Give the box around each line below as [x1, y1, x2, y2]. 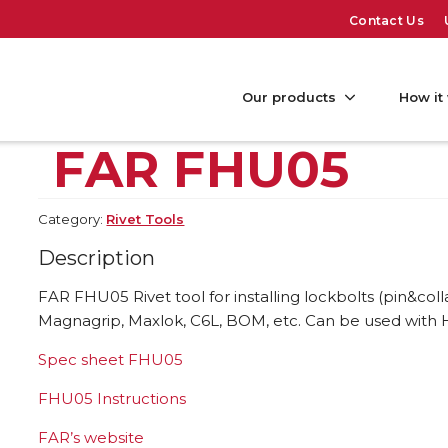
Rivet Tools [106, 211, 185, 228]
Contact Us [348, 12, 424, 28]
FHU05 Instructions [38, 389, 187, 409]
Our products [242, 88, 336, 105]
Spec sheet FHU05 [38, 350, 184, 370]
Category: [38, 211, 107, 228]
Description [38, 246, 156, 271]
